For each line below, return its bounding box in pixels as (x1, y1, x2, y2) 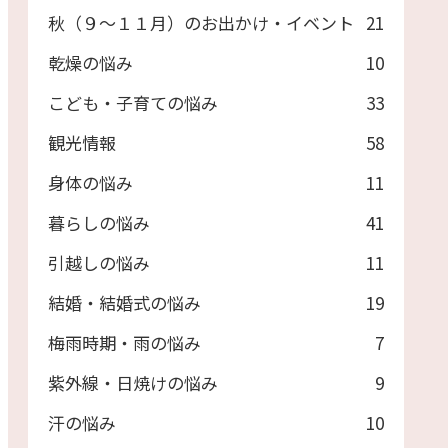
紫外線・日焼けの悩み (48, 369, 218, 395)
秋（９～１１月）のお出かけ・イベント (48, 9, 354, 35)
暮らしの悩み (48, 209, 150, 235)
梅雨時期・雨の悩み (48, 329, 201, 355)
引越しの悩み (48, 249, 150, 275)
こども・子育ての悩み (48, 89, 218, 115)
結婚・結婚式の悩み (48, 289, 201, 315)
